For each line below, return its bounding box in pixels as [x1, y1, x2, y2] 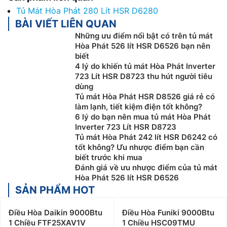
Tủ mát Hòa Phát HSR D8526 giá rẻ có [75, 91, 215, 101]
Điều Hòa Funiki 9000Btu [122, 207, 214, 217]
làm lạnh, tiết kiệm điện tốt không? [75, 101, 202, 111]
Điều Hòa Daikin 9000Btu [9, 207, 102, 217]
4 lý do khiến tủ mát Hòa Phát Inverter [75, 61, 215, 71]
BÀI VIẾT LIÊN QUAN [15, 17, 117, 30]
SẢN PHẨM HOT [15, 183, 95, 196]
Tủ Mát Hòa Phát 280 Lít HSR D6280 [16, 5, 158, 16]
